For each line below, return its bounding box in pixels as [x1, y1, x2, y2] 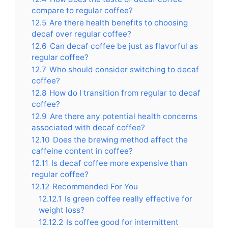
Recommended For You [52, 181, 138, 191]
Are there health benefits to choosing [49, 17, 188, 27]
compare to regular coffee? [32, 5, 133, 15]
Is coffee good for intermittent [66, 217, 179, 227]
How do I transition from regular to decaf [49, 88, 201, 98]
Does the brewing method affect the [53, 134, 188, 145]
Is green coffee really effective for [65, 193, 192, 204]
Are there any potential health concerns [50, 111, 197, 121]
